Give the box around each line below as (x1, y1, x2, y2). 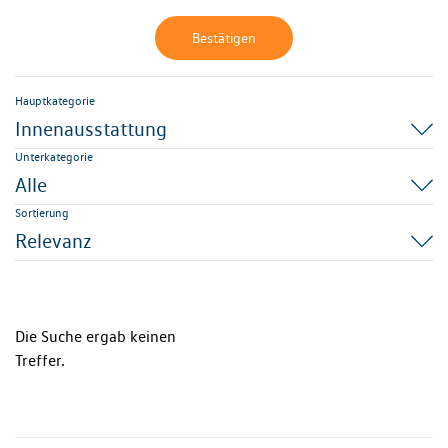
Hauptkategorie (15, 93, 95, 108)
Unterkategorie (15, 149, 93, 164)
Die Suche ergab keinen (15, 327, 176, 346)
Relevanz (15, 229, 92, 253)
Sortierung (15, 205, 69, 220)
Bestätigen (192, 30, 256, 46)
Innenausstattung (15, 117, 167, 141)
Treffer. (15, 351, 65, 370)
